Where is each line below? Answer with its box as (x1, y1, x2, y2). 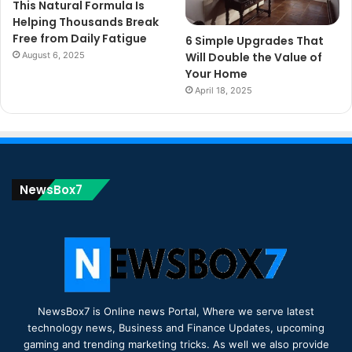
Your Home (185, 66, 248, 82)
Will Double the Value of (185, 49, 323, 66)
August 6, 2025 (22, 49, 85, 60)
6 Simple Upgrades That (185, 33, 324, 49)
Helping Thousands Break (13, 13, 159, 30)
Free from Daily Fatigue (13, 30, 147, 46)
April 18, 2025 (195, 85, 253, 97)
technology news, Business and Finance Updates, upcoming (27, 321, 324, 335)
